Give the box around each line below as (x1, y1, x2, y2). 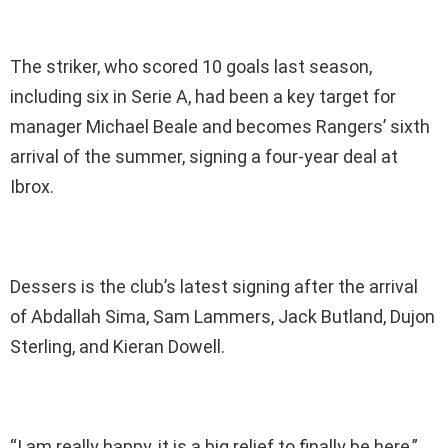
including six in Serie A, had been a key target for (10, 86, 396, 108)
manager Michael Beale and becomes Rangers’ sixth (10, 116, 430, 138)
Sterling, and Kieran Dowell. (10, 336, 225, 358)
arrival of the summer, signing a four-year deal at (10, 146, 398, 168)
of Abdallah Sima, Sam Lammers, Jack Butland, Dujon (10, 306, 435, 328)
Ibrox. (10, 176, 54, 198)
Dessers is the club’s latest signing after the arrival (10, 276, 418, 298)
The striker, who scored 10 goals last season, (10, 56, 372, 78)
